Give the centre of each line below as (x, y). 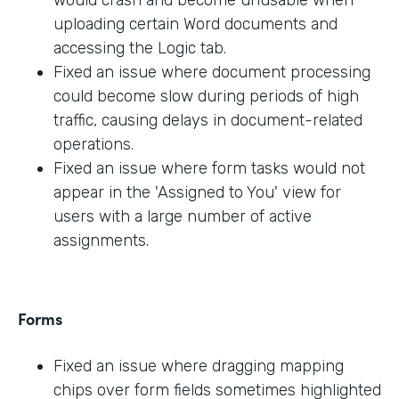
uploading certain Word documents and (195, 24)
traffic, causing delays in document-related (208, 121)
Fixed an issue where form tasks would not (209, 169)
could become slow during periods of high (206, 97)
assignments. (101, 241)
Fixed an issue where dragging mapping (199, 366)
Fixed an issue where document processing (212, 73)
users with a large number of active (183, 217)
